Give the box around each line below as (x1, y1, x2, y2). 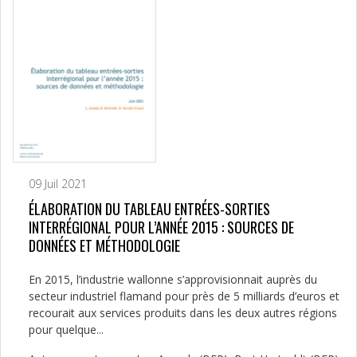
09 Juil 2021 (29, 175, 87, 191)
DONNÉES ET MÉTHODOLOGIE (29, 234, 180, 256)
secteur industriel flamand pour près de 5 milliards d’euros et (29, 288, 339, 304)
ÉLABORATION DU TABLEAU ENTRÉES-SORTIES (29, 198, 270, 219)
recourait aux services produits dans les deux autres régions (29, 304, 337, 320)
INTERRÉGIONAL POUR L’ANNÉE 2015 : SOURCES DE (29, 216, 294, 237)
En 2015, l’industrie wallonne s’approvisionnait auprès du (29, 271, 317, 287)
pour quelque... (29, 321, 104, 337)
